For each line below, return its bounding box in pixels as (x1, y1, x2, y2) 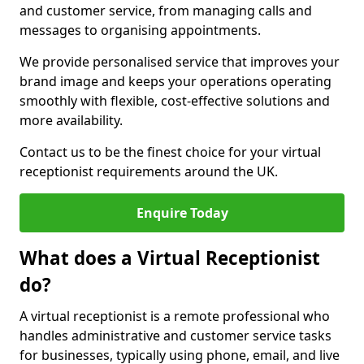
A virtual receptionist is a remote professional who (19, 307, 330, 325)
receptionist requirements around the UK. (19, 162, 278, 180)
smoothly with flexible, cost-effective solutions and (19, 92, 330, 110)
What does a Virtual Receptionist (19, 245, 320, 271)
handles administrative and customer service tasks (19, 327, 331, 344)
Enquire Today (136, 204, 228, 222)
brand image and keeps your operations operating (19, 72, 331, 90)
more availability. (19, 111, 126, 129)
